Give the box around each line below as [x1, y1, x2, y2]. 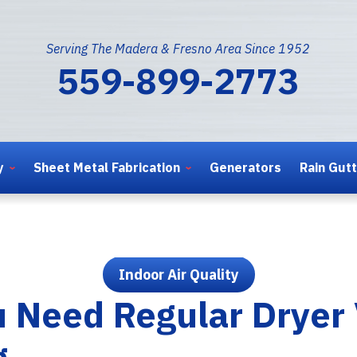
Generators [209, 159, 281, 175]
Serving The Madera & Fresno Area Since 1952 [46, 40, 311, 57]
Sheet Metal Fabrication [33, 159, 181, 175]
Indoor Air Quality [118, 265, 239, 284]
